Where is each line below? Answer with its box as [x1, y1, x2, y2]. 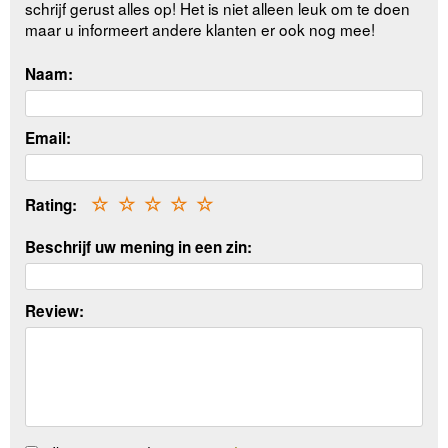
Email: [25, 126, 72, 149]
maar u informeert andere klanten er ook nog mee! [25, 18, 376, 41]
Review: [25, 300, 85, 323]
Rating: [25, 193, 78, 216]
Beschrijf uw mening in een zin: [25, 236, 253, 259]
